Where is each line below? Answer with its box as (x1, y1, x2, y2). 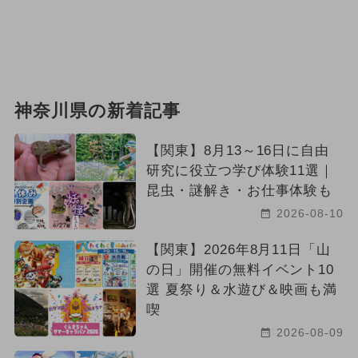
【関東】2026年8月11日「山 (145, 242, 332, 258)
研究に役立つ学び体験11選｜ (145, 163, 335, 179)
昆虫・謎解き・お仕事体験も (145, 183, 333, 199)
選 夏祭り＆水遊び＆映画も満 (145, 282, 338, 298)
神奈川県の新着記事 (14, 101, 181, 121)
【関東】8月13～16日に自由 (145, 143, 330, 159)
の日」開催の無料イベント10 (145, 262, 335, 278)
